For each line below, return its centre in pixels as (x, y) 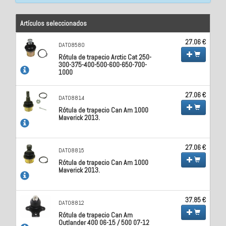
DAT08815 (72, 150)
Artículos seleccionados (53, 23)
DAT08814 (72, 98)
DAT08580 (72, 45)
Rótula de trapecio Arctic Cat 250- (105, 57)
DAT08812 (72, 203)
